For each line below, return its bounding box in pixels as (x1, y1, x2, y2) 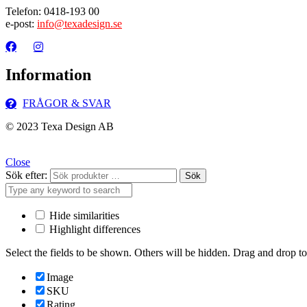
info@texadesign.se (37, 17, 122, 29)
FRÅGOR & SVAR (23, 97, 111, 110)
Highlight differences (47, 223, 140, 236)
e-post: (5, 17, 37, 29)
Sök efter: (5, 169, 47, 182)
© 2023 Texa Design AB (5, 121, 114, 133)
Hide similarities (47, 210, 119, 222)
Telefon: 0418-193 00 (5, 5, 99, 17)
